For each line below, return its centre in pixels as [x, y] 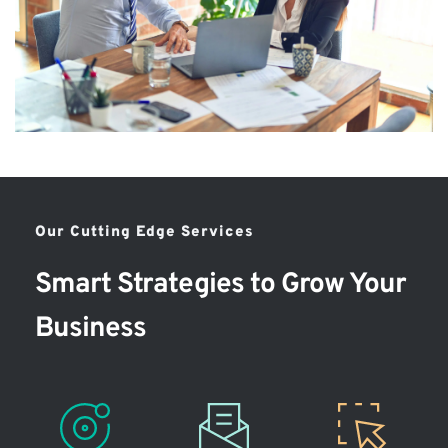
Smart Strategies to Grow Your [220, 284]
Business [90, 328]
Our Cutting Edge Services [144, 232]
